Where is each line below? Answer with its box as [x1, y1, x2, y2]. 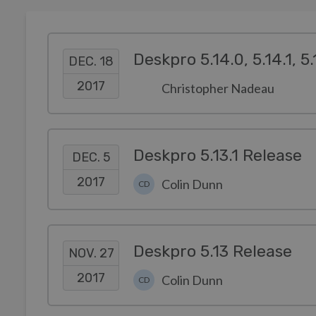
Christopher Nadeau [162, 80, 274, 96]
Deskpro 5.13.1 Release [133, 146, 302, 165]
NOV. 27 [68, 245, 114, 261]
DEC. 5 [71, 149, 111, 165]
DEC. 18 [68, 53, 114, 69]
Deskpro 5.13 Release [133, 242, 292, 261]
